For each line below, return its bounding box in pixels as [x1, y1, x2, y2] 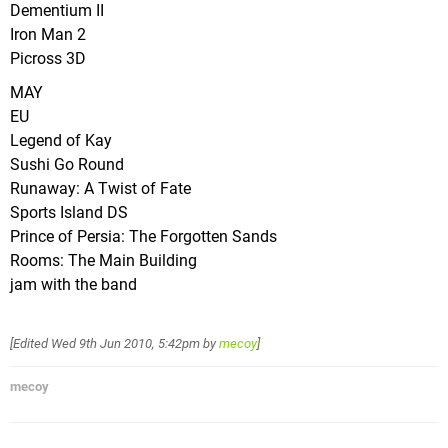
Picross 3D [10, 48, 86, 68]
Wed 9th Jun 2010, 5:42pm [51, 335, 200, 351]
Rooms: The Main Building [10, 250, 197, 270]
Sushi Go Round [10, 154, 124, 174]
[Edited [10, 335, 51, 351]
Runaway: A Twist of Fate [10, 178, 191, 198]
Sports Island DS [10, 202, 128, 222]
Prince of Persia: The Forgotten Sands [10, 226, 277, 246]
